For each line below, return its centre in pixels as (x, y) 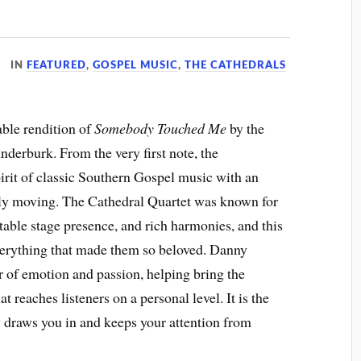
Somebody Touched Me (161, 128)
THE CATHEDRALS (236, 65)
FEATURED (57, 65)
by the (246, 128)
